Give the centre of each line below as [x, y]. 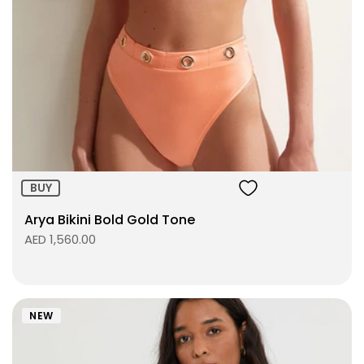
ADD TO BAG [238, 104]
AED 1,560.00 [60, 240]
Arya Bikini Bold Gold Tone [110, 220]
